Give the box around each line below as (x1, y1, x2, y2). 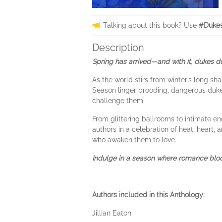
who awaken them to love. (92, 136, 176, 144)
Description (92, 42, 144, 54)
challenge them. (92, 97, 145, 105)
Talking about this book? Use (103, 21, 199, 29)
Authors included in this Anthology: (92, 191, 205, 199)
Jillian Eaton (92, 209, 131, 217)
